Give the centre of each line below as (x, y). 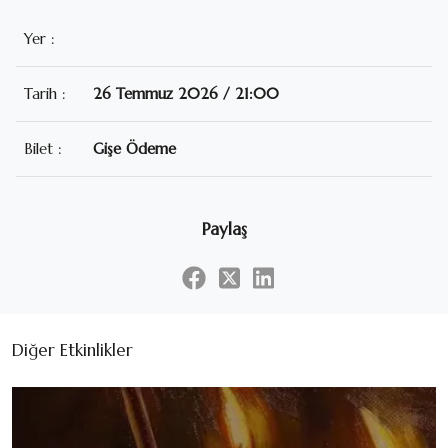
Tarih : (45, 93)
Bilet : (43, 148)
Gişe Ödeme (135, 148)
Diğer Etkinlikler (72, 349)
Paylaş (224, 228)
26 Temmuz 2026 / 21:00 (186, 93)
